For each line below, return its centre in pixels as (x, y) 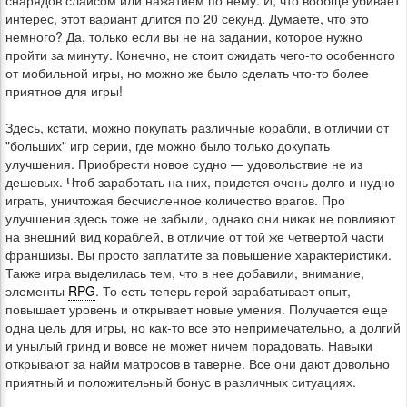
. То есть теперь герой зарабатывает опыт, (223, 291)
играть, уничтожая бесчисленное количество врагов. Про (175, 200)
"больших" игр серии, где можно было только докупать (168, 145)
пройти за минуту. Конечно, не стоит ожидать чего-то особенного (200, 55)
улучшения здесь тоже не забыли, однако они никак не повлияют (200, 218)
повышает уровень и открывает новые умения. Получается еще (197, 309)
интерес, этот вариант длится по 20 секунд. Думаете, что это (187, 18)
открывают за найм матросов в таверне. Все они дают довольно (198, 363)
